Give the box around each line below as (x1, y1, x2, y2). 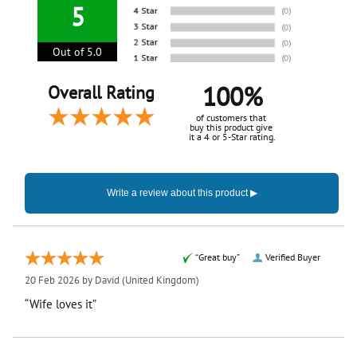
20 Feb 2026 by (25, 273, 95, 287)
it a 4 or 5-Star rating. (189, 131, 276, 143)
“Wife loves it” (25, 296, 96, 312)
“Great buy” (195, 251, 240, 263)
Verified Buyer (265, 251, 320, 263)
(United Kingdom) (120, 273, 199, 287)
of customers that (196, 112, 269, 124)
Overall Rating (48, 81, 155, 104)
